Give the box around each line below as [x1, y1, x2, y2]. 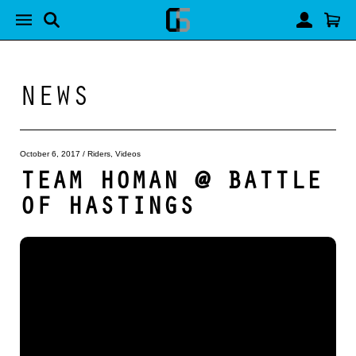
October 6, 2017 [20, 149, 80, 158]
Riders [87, 149, 110, 158]
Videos [115, 149, 141, 158]
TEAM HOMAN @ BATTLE [20, 162, 322, 195]
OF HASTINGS [20, 188, 195, 221]
